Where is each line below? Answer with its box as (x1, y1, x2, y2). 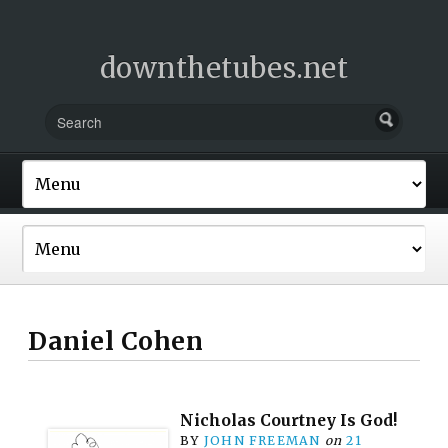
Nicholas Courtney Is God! (180, 410, 398, 430)
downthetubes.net (99, 51, 349, 85)
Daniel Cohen (28, 325, 204, 357)
